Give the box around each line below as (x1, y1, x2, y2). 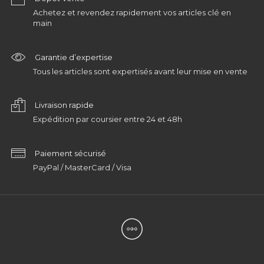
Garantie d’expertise (34, 52, 113, 62)
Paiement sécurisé (34, 148, 106, 158)
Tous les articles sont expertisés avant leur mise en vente (33, 66, 248, 76)
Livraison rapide (34, 100, 94, 110)
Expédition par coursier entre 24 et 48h (33, 114, 183, 124)
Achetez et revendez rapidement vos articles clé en (33, 8, 232, 18)
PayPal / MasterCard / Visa (33, 162, 132, 172)
